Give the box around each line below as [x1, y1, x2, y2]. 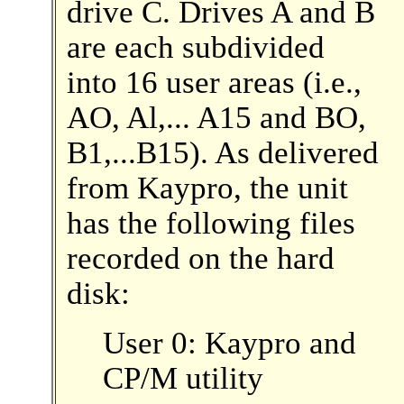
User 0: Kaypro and [102, 326, 356, 360]
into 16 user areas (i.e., [66, 65, 362, 99]
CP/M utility [102, 361, 263, 395]
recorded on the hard [66, 241, 335, 275]
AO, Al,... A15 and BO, [66, 100, 366, 134]
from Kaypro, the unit [66, 170, 348, 205]
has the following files [66, 206, 355, 240]
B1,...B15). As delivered [66, 135, 379, 170]
